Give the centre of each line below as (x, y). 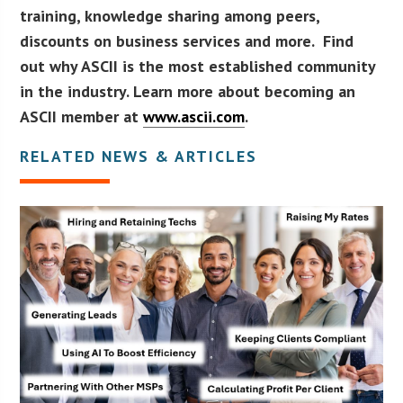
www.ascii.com (194, 117)
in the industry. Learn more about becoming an (188, 92)
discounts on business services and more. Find (187, 41)
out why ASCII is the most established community (198, 67)
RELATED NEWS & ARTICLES (139, 157)
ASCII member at (82, 117)
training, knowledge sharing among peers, (170, 16)
